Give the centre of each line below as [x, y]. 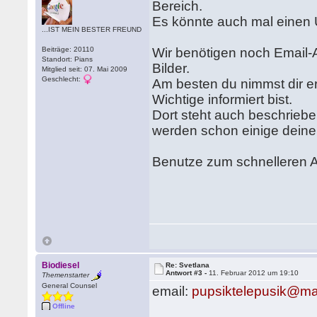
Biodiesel [61, 265]
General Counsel [70, 286]
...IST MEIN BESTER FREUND [92, 29]
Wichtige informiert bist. [223, 99]
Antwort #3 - [188, 273]
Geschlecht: [63, 79]
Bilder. [171, 68]
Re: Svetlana [188, 265]
